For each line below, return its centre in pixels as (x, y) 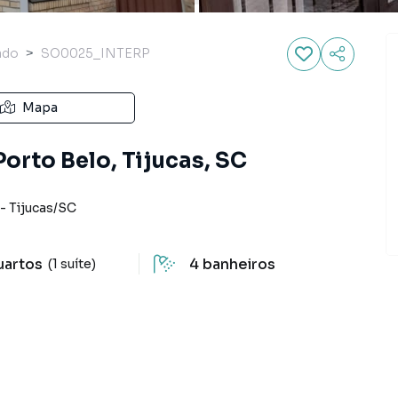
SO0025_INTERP (96, 53)
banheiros (239, 264)
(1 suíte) (72, 263)
